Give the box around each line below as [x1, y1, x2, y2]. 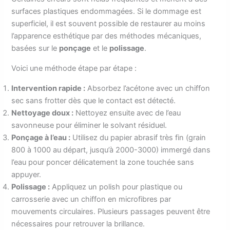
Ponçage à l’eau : [11, 132, 71, 142]
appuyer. [11, 169, 42, 179]
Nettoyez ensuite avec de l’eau [73, 108, 181, 118]
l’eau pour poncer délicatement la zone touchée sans [11, 157, 195, 167]
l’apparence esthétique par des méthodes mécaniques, [11, 31, 202, 41]
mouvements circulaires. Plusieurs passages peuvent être [11, 206, 210, 216]
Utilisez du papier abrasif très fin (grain [70, 132, 206, 142]
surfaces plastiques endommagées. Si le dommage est [11, 7, 202, 16]
